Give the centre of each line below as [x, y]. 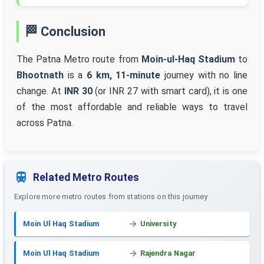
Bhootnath [40, 75]
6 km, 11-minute [124, 75]
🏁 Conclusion [65, 32]
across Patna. [45, 123]
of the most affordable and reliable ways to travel [132, 107]
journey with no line [204, 75]
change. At [40, 91]
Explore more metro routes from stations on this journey [111, 197]
